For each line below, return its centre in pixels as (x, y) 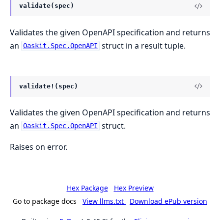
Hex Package (87, 188)
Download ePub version (168, 201)
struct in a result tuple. (142, 45)
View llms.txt (104, 201)
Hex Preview (134, 188)
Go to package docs (45, 201)
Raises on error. (39, 147)
